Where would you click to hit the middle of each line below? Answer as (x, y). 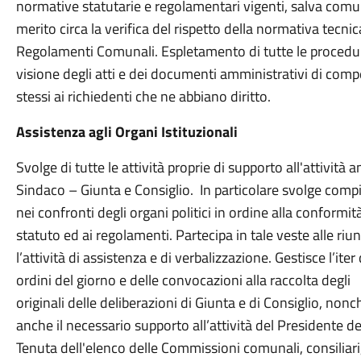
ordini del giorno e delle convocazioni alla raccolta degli (185, 280)
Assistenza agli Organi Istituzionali (127, 132)
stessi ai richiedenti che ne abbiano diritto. (145, 96)
